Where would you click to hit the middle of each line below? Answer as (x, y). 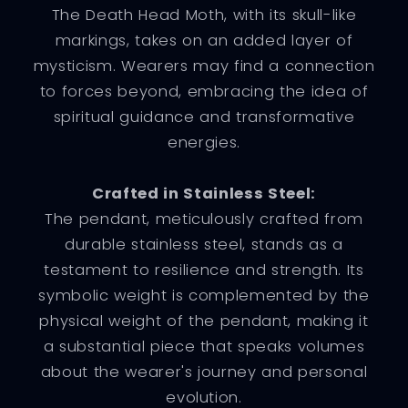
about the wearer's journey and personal (204, 372)
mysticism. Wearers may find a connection (204, 66)
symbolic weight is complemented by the (204, 295)
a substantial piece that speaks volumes (204, 346)
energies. (204, 142)
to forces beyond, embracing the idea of (204, 91)
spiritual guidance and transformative (204, 117)
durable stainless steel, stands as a (204, 244)
